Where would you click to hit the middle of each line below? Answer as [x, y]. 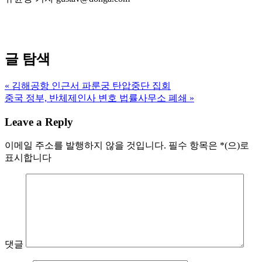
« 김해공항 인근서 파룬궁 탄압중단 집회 [88, 86]
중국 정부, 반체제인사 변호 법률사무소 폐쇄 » [99, 98]
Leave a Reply [39, 122]
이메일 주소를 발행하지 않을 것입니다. [85, 145]
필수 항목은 [193, 145]
